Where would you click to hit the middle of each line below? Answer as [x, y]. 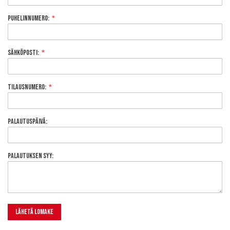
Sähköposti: [23, 53]
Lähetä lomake [34, 212]
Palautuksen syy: [31, 156]
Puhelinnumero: [28, 18]
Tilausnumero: [27, 87]
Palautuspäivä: [27, 121]
